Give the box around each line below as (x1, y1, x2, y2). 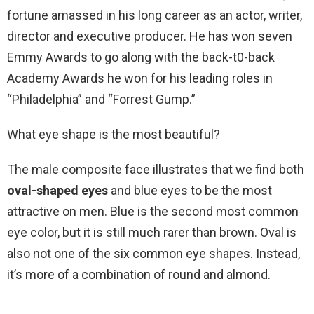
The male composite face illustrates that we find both (7, 162, 304, 177)
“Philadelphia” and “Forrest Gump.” (7, 92, 196, 107)
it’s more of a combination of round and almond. (7, 267, 271, 282)
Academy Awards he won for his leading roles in (7, 71, 273, 86)
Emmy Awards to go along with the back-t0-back (7, 50, 275, 65)
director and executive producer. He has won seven (7, 29, 292, 44)
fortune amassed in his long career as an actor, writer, (7, 8, 302, 23)
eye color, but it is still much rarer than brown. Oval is (7, 225, 296, 240)
